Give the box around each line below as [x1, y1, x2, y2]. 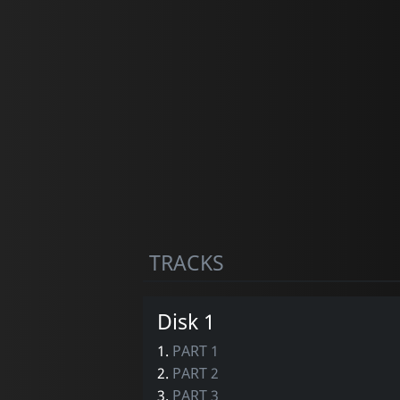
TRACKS [148, 247, 224, 277]
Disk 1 [156, 306, 215, 336]
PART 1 [171, 340, 219, 361]
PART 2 [171, 362, 219, 383]
